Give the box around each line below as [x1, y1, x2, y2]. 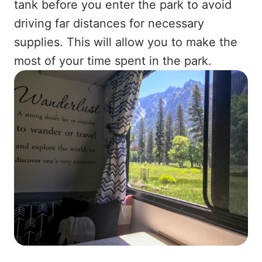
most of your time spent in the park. [14, 54, 212, 68]
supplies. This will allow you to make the [14, 35, 237, 49]
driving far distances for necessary [14, 16, 204, 30]
